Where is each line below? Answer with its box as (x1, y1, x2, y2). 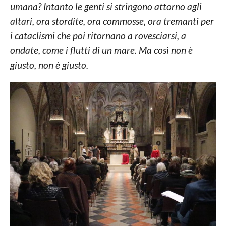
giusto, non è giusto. (10, 59, 88, 71)
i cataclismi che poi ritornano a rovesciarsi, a (10, 30, 186, 42)
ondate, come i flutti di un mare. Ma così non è (10, 44, 193, 56)
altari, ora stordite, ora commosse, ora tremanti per (10, 15, 214, 27)
